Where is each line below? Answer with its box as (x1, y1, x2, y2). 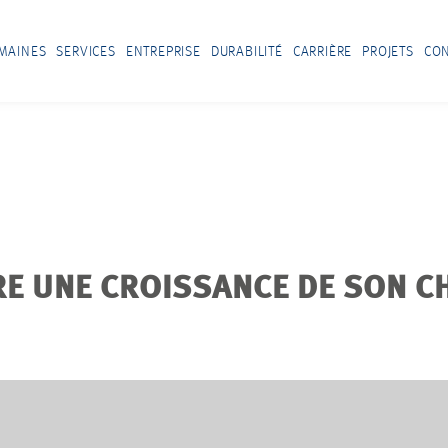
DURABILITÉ (210, 44, 283, 59)
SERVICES (56, 44, 116, 59)
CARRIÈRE (292, 44, 353, 59)
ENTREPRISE (125, 44, 201, 59)
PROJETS (362, 44, 414, 59)
